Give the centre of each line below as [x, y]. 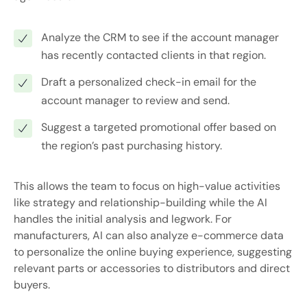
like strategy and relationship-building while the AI [140, 203]
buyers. [32, 285]
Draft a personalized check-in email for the [148, 82]
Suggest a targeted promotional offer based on [158, 127]
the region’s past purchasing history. [132, 145]
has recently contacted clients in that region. [153, 56]
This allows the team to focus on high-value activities [147, 186]
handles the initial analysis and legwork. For [123, 219]
